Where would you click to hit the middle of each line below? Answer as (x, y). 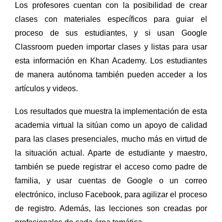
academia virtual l (47, 125)
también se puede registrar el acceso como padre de (111, 166)
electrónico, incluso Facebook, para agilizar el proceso (111, 194)
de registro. (37, 208)
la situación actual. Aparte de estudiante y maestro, (111, 153)
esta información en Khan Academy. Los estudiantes (111, 60)
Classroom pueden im (55, 47)
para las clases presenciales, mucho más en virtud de (111, 139)
